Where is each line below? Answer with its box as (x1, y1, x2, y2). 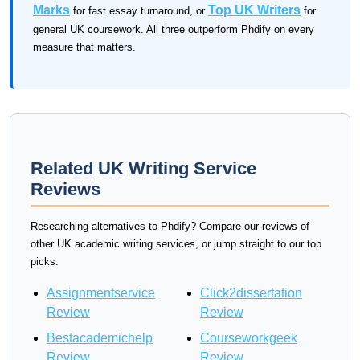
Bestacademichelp (47, 331, 153, 345)
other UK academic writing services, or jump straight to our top (31, 238, 321, 250)
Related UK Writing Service (31, 158, 256, 178)
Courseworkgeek (200, 331, 297, 345)
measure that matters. (33, 41, 136, 53)
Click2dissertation (200, 286, 302, 300)
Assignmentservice (47, 286, 155, 300)
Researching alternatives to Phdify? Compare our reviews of (31, 220, 309, 232)
